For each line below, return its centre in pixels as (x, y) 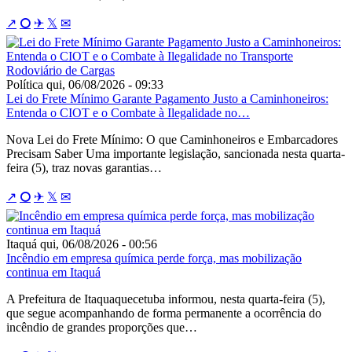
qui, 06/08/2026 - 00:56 (99, 244)
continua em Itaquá (53, 272)
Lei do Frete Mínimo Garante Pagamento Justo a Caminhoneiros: (167, 98)
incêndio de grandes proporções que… (102, 327)
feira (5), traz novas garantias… (84, 167)
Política (25, 84)
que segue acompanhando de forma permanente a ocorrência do (164, 313)
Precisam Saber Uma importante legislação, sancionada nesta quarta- (176, 153)
